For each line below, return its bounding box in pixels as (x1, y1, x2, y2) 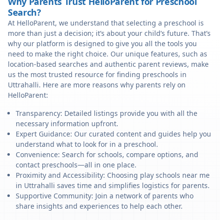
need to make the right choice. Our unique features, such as (8, 49, 207, 58)
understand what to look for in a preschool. (16, 139, 158, 149)
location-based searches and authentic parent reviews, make (8, 59, 209, 69)
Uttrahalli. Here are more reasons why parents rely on (8, 80, 186, 89)
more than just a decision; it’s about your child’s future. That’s (8, 28, 211, 38)
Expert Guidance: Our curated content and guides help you (16, 129, 211, 138)
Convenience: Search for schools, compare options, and (16, 150, 198, 159)
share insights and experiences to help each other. (16, 201, 183, 211)
